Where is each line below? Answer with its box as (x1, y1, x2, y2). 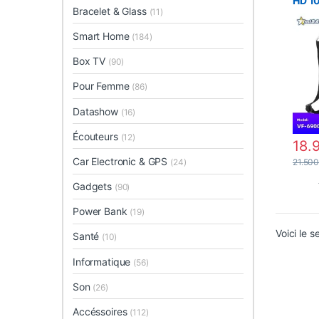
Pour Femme (73, 80, 132, 93)
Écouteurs (73, 130, 121, 142)
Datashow (73, 105, 121, 117)
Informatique (73, 255, 134, 268)
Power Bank (73, 205, 130, 218)
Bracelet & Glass (73, 4, 150, 17)
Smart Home (73, 29, 132, 42)
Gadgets (73, 180, 115, 193)
